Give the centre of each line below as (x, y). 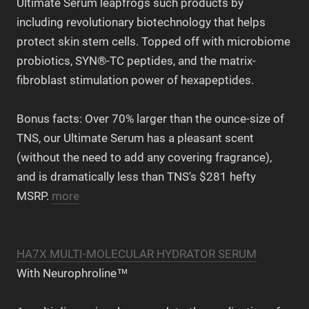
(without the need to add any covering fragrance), (144, 158)
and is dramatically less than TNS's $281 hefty (136, 177)
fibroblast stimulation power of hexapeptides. (135, 80)
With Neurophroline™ (72, 273)
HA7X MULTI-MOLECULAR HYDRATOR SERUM (137, 253)
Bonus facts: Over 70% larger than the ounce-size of (150, 119)
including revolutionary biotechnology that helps (141, 22)
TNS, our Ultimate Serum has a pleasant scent (135, 138)
